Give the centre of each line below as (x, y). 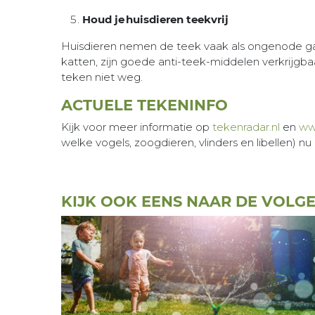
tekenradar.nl (246, 127)
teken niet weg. (102, 77)
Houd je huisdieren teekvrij (156, 20)
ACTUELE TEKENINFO (144, 105)
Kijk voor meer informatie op (137, 127)
